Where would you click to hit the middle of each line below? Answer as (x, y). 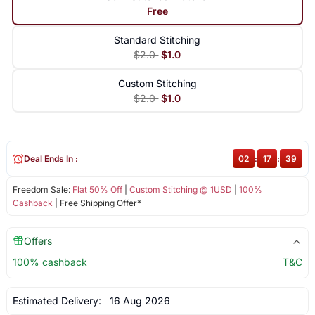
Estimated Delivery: (58, 301)
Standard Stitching (157, 40)
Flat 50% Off (97, 190)
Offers (38, 241)
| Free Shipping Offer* (97, 203)
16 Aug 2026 (137, 301)
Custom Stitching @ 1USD (180, 190)
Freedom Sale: (42, 190)
